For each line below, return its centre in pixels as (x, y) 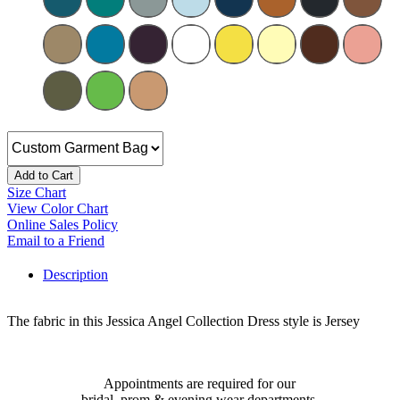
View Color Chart (58, 208)
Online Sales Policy (62, 224)
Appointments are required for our (200, 383)
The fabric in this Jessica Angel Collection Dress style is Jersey (183, 321)
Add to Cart (44, 175)
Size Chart (37, 192)
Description (75, 274)
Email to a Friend (56, 240)
